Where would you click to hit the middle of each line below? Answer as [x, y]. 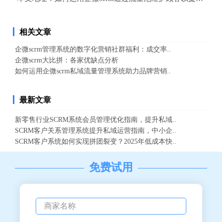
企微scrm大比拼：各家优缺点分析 [67, 60]
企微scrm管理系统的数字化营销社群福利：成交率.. [93, 49]
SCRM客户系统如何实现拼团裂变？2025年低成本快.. [96, 141]
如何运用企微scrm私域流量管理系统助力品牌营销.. [93, 71]
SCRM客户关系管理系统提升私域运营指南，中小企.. [96, 131]
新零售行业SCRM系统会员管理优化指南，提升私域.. [96, 120]
